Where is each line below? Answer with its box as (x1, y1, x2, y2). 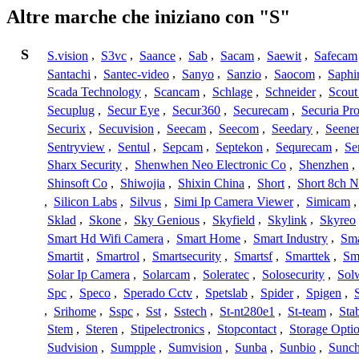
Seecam (167, 121, 206, 135)
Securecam (233, 103, 288, 118)
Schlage (212, 85, 252, 99)
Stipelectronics (131, 322, 204, 337)
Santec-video (103, 67, 169, 81)
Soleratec (203, 268, 249, 282)
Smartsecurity (152, 249, 221, 264)
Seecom (219, 121, 259, 135)
